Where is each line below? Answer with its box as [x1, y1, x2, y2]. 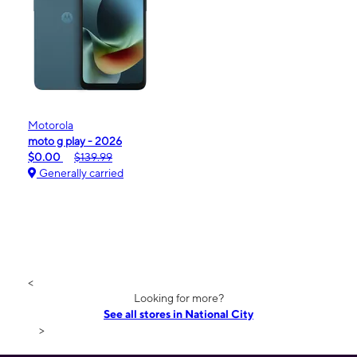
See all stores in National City [104, 307, 253, 320]
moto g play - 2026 [28, 134, 122, 147]
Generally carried [37, 166, 124, 179]
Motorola [28, 118, 73, 131]
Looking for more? [133, 291, 224, 304]
